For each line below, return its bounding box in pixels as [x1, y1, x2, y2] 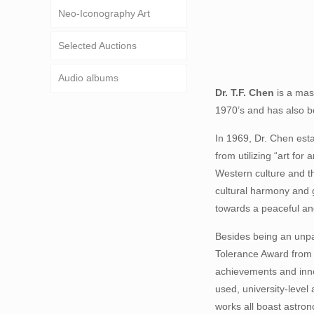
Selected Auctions [58, 40, 137, 51]
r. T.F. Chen [222, 87, 275, 98]
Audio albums [58, 72, 118, 83]
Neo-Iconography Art [58, 8, 150, 19]
